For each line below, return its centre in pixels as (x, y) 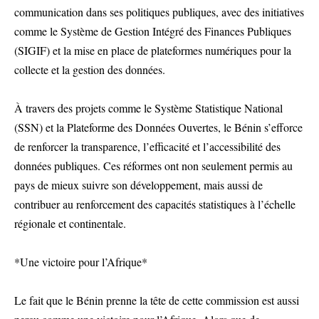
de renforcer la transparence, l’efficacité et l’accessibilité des (147, 147)
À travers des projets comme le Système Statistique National (148, 108)
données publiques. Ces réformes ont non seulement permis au (153, 166)
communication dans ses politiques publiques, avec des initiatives (159, 12)
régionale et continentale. (70, 224)
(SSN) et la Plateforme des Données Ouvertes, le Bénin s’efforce (158, 127)
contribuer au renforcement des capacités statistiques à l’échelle (155, 204)
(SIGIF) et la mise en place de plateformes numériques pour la (153, 51)
